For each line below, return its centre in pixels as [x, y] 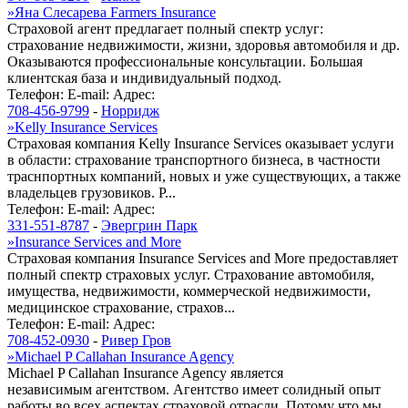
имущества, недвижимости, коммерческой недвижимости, [189, 291]
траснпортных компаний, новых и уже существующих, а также [204, 176]
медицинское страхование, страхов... [121, 307]
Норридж [130, 110]
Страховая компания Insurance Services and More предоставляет [203, 258]
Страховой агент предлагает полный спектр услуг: [165, 28]
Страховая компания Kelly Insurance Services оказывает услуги [201, 143]
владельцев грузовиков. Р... [92, 192]
